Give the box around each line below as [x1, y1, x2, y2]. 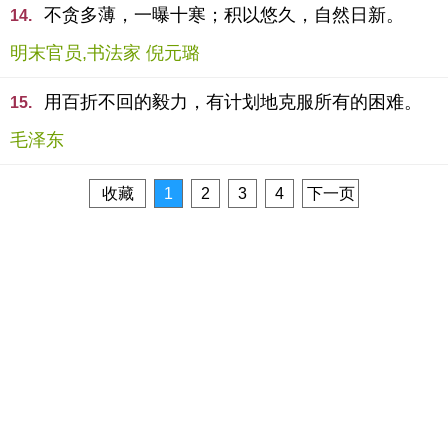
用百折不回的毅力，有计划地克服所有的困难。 [44, 92, 422, 112]
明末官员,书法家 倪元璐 [10, 43, 200, 63]
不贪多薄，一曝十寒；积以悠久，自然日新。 [44, 5, 404, 25]
